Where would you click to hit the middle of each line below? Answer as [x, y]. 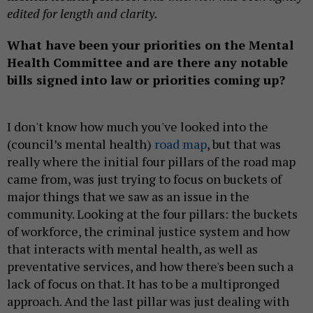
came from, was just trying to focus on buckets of [144, 179]
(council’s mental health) [81, 144]
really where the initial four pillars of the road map [151, 161]
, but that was [244, 144]
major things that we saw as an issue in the [128, 196]
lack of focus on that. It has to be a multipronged [143, 283]
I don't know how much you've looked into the [138, 126]
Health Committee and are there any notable [147, 62]
